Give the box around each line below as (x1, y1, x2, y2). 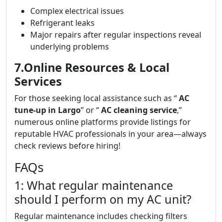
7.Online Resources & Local (14, 59, 169, 75)
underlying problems (30, 41, 109, 52)
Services (14, 73, 62, 89)
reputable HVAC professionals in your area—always (14, 128, 207, 139)
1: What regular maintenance (14, 177, 173, 193)
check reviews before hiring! (14, 140, 120, 151)
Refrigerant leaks (30, 17, 95, 28)
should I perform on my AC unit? (14, 191, 191, 207)
